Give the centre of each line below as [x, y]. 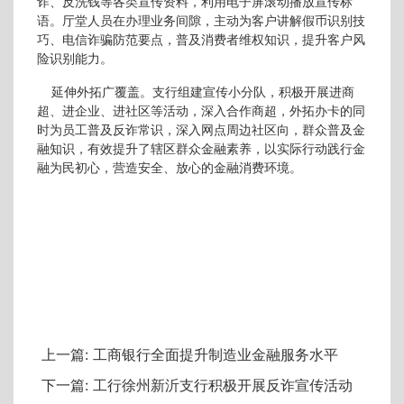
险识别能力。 [75, 60]
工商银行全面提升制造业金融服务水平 [213, 355]
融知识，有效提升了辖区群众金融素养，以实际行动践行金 [201, 150]
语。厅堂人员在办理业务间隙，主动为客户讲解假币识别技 [201, 22]
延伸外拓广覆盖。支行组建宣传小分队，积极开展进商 [196, 93]
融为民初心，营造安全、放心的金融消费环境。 [170, 169]
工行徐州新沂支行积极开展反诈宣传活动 [220, 386]
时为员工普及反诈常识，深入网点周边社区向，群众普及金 [201, 131]
